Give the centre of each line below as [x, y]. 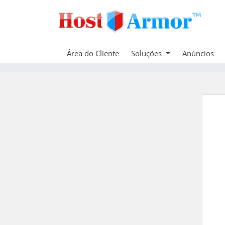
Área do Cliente [93, 53]
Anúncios [198, 53]
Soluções [147, 53]
